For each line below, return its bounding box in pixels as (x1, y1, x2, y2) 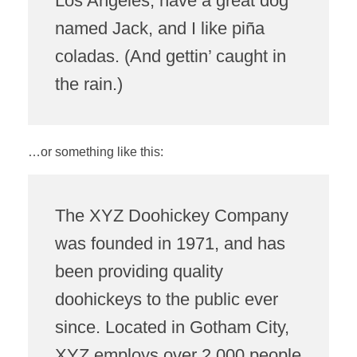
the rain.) (54, 74, 123, 95)
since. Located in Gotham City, (54, 317, 289, 337)
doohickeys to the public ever (54, 289, 278, 309)
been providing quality (54, 261, 223, 281)
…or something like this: (28, 145, 163, 159)
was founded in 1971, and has (54, 233, 285, 253)
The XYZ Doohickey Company (54, 206, 288, 226)
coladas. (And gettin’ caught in (54, 46, 286, 67)
